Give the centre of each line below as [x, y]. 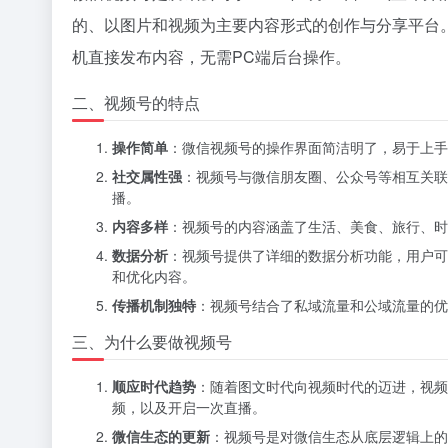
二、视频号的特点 [136, 102]
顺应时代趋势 [154, 386]
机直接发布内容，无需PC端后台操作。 [211, 56]
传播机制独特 [154, 305]
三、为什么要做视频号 [152, 341]
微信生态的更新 [161, 436]
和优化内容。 [154, 276]
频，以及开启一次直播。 [189, 407]
